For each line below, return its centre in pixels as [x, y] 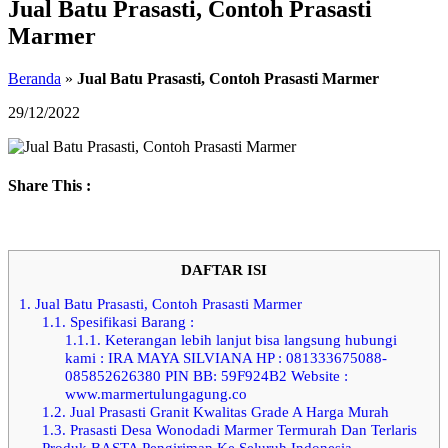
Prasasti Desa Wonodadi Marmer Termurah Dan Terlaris [241, 429]
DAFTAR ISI [224, 270]
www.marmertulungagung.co [155, 393]
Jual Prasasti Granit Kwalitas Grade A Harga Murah [227, 411]
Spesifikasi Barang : [129, 321]
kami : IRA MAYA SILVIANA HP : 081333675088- [225, 357]
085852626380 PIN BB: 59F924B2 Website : [206, 375]
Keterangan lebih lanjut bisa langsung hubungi [248, 339]
